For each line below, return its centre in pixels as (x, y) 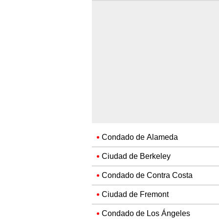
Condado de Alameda (140, 137)
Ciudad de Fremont (135, 195)
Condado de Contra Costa (147, 175)
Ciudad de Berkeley (136, 156)
